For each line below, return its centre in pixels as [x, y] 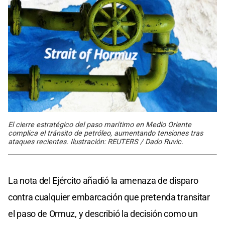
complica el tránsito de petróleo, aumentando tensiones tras [105, 133]
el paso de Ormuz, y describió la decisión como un [103, 213]
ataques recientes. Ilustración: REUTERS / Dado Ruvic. [96, 142]
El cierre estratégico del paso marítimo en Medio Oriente [100, 125]
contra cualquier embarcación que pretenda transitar [109, 197]
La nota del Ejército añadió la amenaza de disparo [103, 180]
